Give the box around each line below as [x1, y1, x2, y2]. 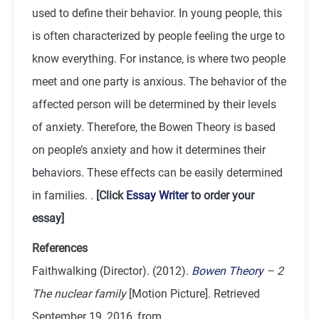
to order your [188, 188, 254, 202]
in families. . [32, 188, 96, 202]
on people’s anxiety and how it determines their [32, 142, 266, 157]
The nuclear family [32, 286, 126, 300]
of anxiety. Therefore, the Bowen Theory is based [32, 120, 276, 134]
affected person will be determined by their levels [32, 97, 276, 111]
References [32, 241, 88, 255]
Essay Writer [126, 188, 188, 202]
